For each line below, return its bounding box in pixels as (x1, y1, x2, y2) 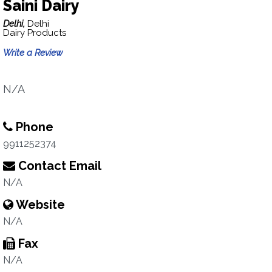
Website (13, 197, 65, 212)
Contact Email (15, 158, 101, 173)
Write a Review (3, 47, 63, 58)
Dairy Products (3, 27, 66, 38)
